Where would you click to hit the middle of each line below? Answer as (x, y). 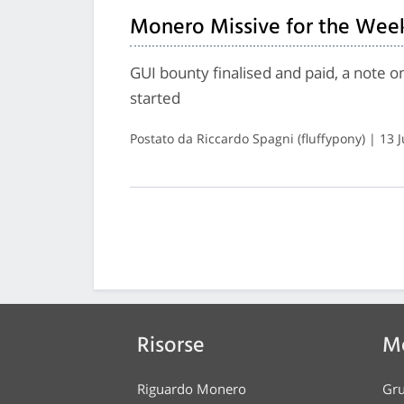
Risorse (171, 346)
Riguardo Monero (192, 388)
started (155, 97)
